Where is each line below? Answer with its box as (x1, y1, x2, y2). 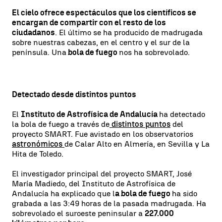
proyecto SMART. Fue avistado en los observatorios (12, 129, 193, 139)
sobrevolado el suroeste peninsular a (12, 209, 145, 218)
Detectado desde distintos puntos (12, 90, 136, 99)
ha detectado (159, 110, 205, 119)
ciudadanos (12, 28, 55, 37)
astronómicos (12, 139, 64, 149)
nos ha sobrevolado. (119, 48, 190, 57)
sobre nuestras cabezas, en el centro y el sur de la (12, 38, 190, 47)
